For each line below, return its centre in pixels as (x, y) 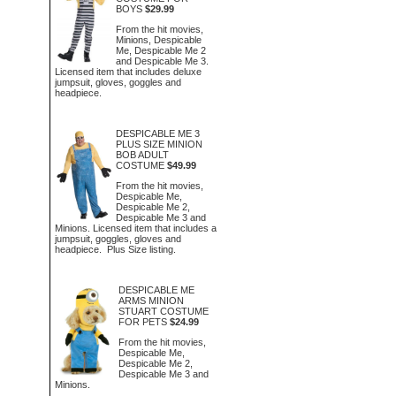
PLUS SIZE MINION (160, 144)
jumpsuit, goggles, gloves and (118, 238)
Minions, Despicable (159, 39)
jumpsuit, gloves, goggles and (118, 82)
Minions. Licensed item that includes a (136, 228)
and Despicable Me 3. (163, 61)
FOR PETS (142, 322)
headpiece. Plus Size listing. (115, 249)
